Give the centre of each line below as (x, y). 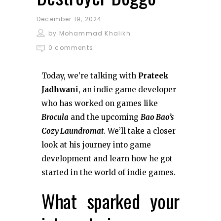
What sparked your (110, 201)
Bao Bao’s (157, 117)
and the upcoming (105, 117)
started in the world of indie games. (109, 172)
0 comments (71, 47)
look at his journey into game (96, 145)
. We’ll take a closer (140, 131)
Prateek (153, 75)
